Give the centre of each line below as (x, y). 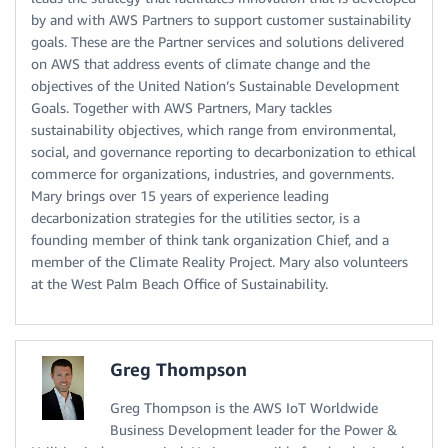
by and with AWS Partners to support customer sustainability (221, 19)
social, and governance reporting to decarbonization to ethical (223, 151)
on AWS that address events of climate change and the (200, 63)
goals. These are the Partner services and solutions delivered (217, 41)
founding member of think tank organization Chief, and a (210, 239)
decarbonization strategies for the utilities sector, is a (195, 217)
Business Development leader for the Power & (253, 429)
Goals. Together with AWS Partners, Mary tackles (181, 107)
